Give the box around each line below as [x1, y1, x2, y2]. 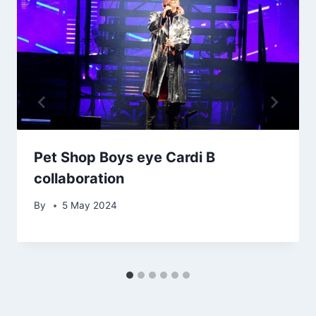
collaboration [34, 169, 124, 187]
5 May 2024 [62, 200, 118, 212]
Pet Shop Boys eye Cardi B [34, 148, 215, 166]
